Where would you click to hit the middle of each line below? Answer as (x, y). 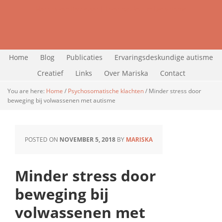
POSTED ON (42, 139)
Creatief (50, 73)
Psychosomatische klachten (106, 91)
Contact (172, 73)
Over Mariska (126, 73)
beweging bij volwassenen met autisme (61, 100)
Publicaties (84, 57)
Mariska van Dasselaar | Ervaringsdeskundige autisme (111, 9)
